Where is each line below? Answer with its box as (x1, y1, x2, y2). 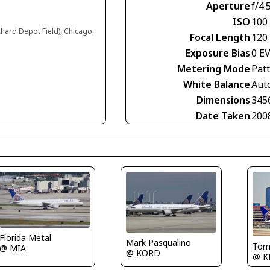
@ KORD (125, 246, 160, 259)
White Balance (183, 78, 250, 92)
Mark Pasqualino (125, 236, 191, 248)
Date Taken (196, 109, 250, 123)
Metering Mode (177, 62, 250, 76)
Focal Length (190, 31, 250, 45)
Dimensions (196, 93, 250, 107)
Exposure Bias (186, 46, 250, 60)
